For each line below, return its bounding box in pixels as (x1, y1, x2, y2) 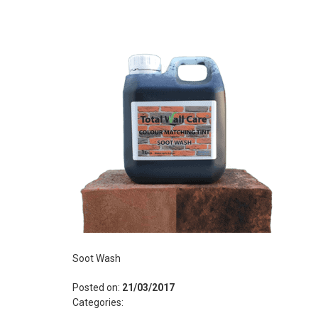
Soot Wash (72, 253, 121, 264)
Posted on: (72, 282, 122, 293)
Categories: (72, 297, 124, 308)
